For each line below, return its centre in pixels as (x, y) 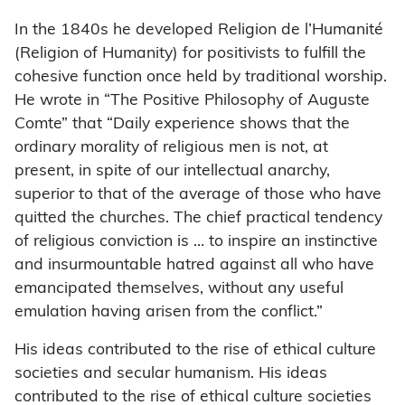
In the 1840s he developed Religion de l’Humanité (199, 31)
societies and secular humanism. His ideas (171, 374)
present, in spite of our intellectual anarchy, (172, 172)
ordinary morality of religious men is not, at (171, 148)
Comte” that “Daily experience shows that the (182, 125)
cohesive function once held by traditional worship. (201, 78)
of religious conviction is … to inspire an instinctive (196, 242)
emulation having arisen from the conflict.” (169, 313)
